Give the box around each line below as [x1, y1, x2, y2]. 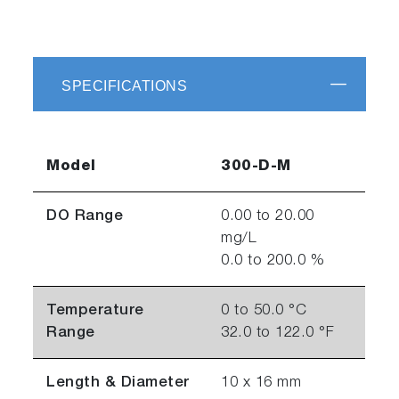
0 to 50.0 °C [221, 304, 307, 320]
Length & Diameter [46, 376, 190, 392]
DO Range [46, 209, 124, 225]
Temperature [46, 304, 144, 320]
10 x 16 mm [221, 376, 302, 392]
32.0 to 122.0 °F [221, 326, 335, 342]
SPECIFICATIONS [61, 78, 188, 94]
